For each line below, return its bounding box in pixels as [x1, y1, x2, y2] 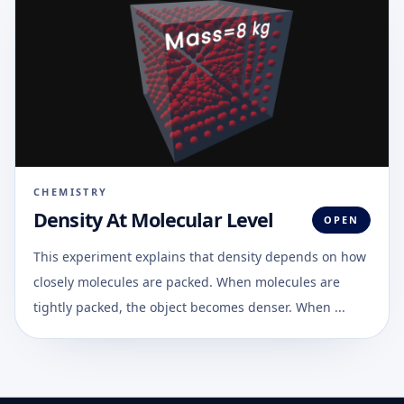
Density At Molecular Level [33, 207, 274, 233]
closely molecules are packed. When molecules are [33, 272, 340, 290]
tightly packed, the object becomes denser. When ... [33, 298, 345, 316]
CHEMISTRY [33, 184, 108, 198]
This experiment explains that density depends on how [33, 247, 366, 265]
